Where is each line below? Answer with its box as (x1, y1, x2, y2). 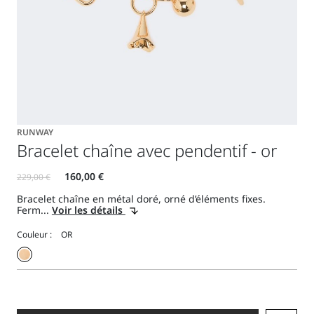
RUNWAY (16, 126, 53, 139)
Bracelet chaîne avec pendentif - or (16, 139, 277, 163)
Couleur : (16, 228, 52, 241)
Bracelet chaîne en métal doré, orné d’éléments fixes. (16, 192, 266, 206)
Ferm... (16, 203, 52, 217)
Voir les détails (51, 203, 125, 217)
